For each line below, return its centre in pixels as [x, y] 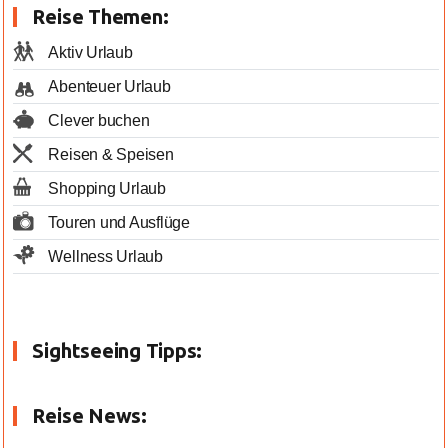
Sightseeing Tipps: [117, 350]
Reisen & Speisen [111, 154]
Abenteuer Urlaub [109, 86]
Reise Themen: [100, 16]
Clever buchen [99, 120]
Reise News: [89, 415]
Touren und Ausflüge [119, 222]
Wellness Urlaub [105, 256]
